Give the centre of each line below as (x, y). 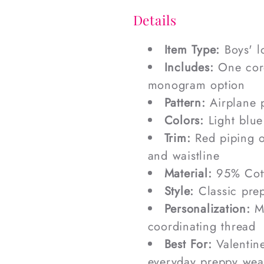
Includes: (189, 68)
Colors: (184, 121)
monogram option (196, 85)
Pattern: (185, 103)
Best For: (188, 245)
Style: (179, 192)
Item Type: (192, 50)
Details (155, 20)
